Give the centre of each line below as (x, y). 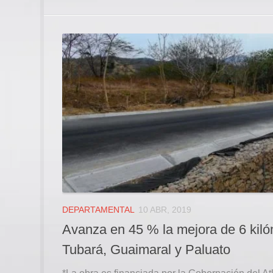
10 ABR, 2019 (165, 210)
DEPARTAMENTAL (98, 210)
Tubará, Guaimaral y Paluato (146, 250)
